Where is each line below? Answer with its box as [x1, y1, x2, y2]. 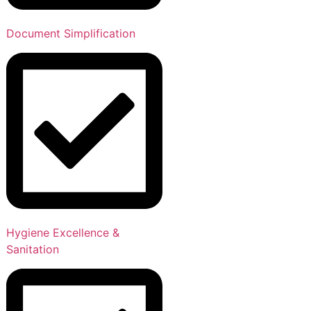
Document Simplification [6, 26, 135, 40]
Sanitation [6, 242, 59, 256]
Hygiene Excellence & [6, 225, 119, 239]
